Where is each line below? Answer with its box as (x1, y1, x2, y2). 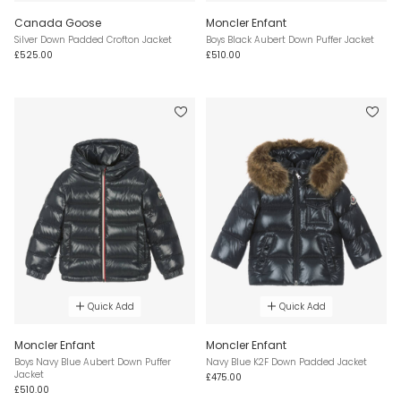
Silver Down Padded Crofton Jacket (14, 33, 172, 47)
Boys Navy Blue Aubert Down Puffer (14, 354, 171, 369)
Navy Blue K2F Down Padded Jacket (206, 354, 367, 369)
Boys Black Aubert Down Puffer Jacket (206, 33, 374, 47)
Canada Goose (14, 15, 101, 30)
